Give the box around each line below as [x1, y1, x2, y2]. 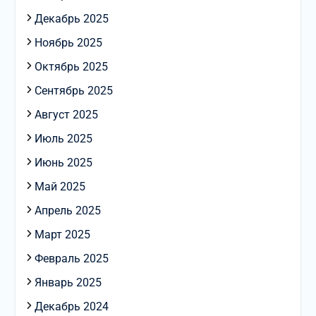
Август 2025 [34, 108, 98, 122]
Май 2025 [34, 180, 85, 194]
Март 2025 [34, 228, 90, 242]
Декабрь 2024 [34, 300, 109, 314]
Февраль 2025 [34, 252, 109, 266]
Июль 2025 [34, 132, 92, 146]
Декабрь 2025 [34, 12, 109, 26]
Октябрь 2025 [34, 60, 108, 74]
